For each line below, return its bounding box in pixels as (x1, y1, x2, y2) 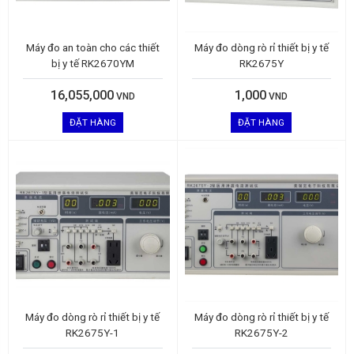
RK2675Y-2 (234, 326, 288, 339)
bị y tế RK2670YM (51, 57, 134, 70)
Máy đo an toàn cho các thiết (25, 41, 160, 55)
